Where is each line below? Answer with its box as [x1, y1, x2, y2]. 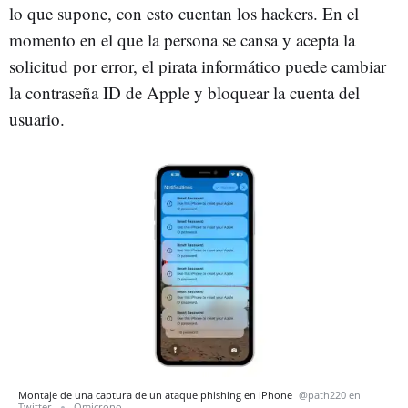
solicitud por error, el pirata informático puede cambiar [9, 55, 386, 77]
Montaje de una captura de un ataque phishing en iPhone [18, 387, 295, 402]
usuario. [9, 107, 65, 130]
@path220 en [299, 387, 361, 402]
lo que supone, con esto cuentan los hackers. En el [9, 2, 359, 25]
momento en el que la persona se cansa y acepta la [9, 28, 355, 51]
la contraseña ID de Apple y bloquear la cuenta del [9, 81, 360, 104]
